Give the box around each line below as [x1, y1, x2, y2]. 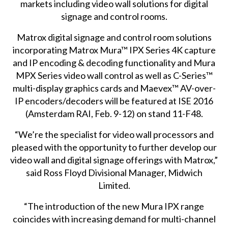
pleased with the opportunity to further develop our [11, 141, 217, 153]
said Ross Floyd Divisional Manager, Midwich [25, 166, 203, 178]
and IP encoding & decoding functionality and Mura [13, 56, 216, 68]
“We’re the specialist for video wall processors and [14, 128, 214, 140]
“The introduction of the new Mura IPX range [24, 200, 205, 212]
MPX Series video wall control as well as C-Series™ [15, 69, 213, 81]
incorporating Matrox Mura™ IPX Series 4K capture [12, 44, 216, 55]
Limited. [98, 179, 130, 191]
